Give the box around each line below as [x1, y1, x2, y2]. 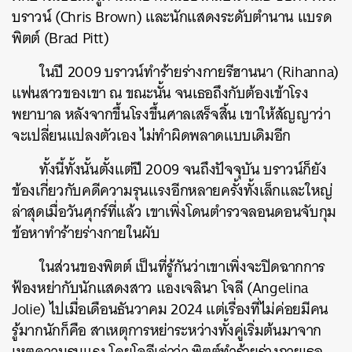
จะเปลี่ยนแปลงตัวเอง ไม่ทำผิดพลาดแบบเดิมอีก [12, 123, 295, 148]
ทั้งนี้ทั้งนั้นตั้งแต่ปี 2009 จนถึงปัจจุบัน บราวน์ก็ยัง [39, 156, 327, 182]
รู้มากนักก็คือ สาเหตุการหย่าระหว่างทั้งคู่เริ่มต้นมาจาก [12, 317, 321, 343]
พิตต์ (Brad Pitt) [12, 25, 109, 51]
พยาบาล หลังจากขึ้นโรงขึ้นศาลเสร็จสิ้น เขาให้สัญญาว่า [12, 101, 331, 127]
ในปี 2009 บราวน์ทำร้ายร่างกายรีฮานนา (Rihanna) [39, 59, 339, 85]
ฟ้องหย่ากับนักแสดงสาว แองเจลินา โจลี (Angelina [12, 275, 308, 301]
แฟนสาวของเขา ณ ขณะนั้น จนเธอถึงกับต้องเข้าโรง [12, 80, 309, 106]
